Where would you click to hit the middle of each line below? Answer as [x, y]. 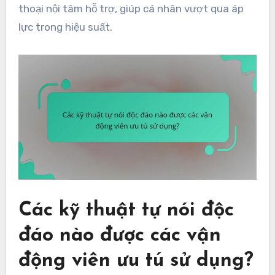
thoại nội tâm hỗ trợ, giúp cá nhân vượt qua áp [131, 8]
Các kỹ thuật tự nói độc [126, 210]
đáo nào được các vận [119, 235]
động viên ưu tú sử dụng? [136, 261]
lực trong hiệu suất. [65, 27]
